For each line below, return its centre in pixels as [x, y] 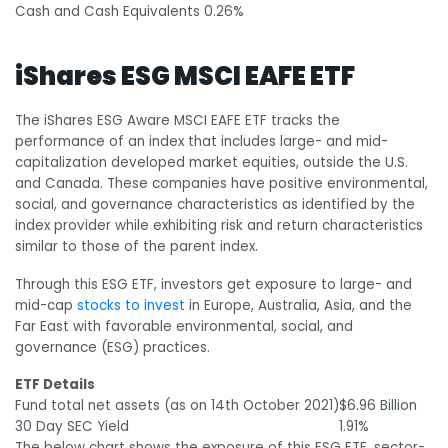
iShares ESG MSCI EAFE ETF [187, 76]
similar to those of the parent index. [136, 246]
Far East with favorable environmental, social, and [184, 326]
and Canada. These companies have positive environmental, [221, 183]
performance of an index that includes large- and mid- [201, 141]
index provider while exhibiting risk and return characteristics [219, 225]
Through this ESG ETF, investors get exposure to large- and [213, 284]
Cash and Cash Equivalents [109, 12]
